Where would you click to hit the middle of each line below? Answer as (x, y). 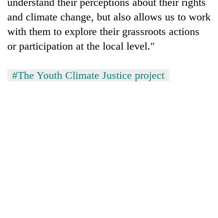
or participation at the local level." (81, 46)
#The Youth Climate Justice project (88, 75)
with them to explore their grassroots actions (103, 31)
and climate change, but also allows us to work (109, 17)
